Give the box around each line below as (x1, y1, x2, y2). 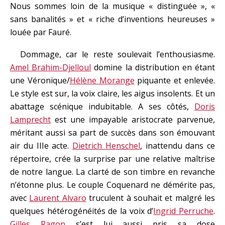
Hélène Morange (69, 75, 135, 86)
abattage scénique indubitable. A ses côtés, (10, 101, 194, 112)
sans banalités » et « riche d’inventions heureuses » (10, 14, 215, 25)
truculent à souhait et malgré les (86, 192, 215, 203)
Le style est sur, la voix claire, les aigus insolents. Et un (10, 88, 215, 99)
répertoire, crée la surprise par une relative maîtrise (10, 153, 215, 164)
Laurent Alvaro (29, 192, 86, 203)
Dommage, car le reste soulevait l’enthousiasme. (20, 49, 215, 60)
